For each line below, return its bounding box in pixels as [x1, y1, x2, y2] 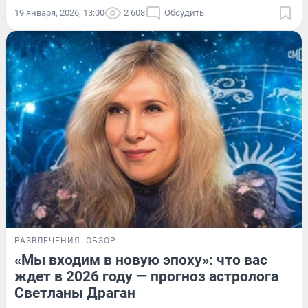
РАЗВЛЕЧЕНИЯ [14, 236, 80, 246]
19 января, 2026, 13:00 [14, 8, 104, 19]
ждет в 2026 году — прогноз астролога [14, 268, 278, 285]
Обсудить [164, 8, 204, 19]
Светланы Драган [14, 285, 135, 302]
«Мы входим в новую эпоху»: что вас [14, 252, 267, 269]
